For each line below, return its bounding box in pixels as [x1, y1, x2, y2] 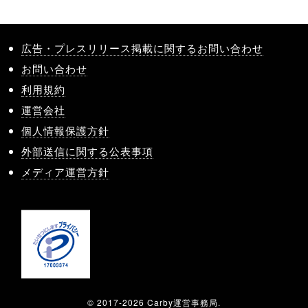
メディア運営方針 [21, 164, 109, 179]
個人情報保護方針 [21, 123, 109, 137]
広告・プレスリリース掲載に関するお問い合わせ [21, 41, 263, 55]
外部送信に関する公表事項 [21, 144, 153, 158]
